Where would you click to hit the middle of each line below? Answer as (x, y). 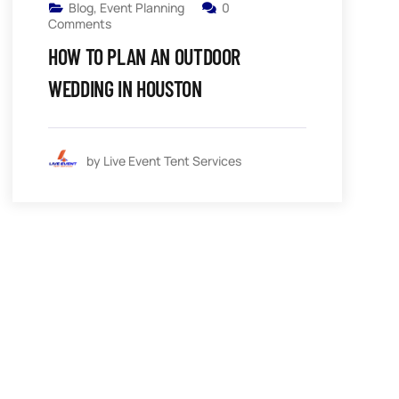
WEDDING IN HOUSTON (125, 89)
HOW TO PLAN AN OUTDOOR (145, 57)
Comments (80, 24)
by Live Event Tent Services (164, 160)
